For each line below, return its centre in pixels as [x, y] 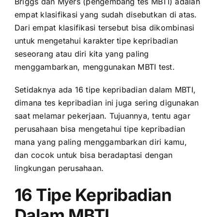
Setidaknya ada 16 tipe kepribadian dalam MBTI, [105, 90]
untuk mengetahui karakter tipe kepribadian [96, 41]
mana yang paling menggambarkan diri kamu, [101, 142]
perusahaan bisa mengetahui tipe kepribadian [100, 129]
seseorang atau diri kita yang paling [82, 54]
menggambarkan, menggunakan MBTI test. [96, 67]
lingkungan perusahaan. [59, 168]
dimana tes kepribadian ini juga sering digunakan [107, 103]
